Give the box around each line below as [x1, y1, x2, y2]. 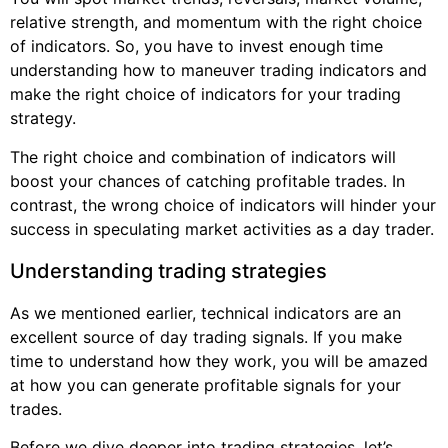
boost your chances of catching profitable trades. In [10, 170, 405, 191]
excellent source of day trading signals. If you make [10, 326, 402, 347]
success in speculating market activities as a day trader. [10, 218, 434, 239]
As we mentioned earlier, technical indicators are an [10, 302, 401, 323]
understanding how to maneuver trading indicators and [10, 60, 427, 81]
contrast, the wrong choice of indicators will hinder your [10, 194, 436, 215]
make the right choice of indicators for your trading [10, 84, 401, 105]
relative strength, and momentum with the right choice [10, 12, 422, 33]
